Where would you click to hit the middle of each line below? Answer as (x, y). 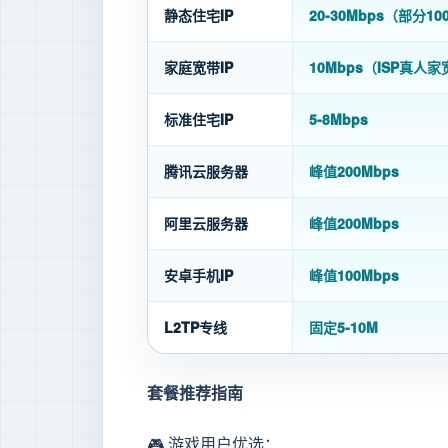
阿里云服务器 (206, 223)
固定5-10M (343, 327)
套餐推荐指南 (195, 392)
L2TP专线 (195, 327)
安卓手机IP (198, 275)
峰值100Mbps (354, 275)
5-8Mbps (338, 119)
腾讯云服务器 (206, 171)
